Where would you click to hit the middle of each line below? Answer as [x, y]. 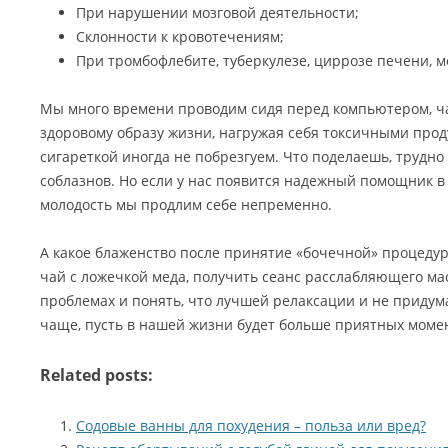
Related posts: [96, 375]
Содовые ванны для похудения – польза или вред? [251, 425]
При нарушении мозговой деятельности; [217, 12]
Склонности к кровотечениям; [180, 36]
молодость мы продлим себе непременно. [186, 204]
